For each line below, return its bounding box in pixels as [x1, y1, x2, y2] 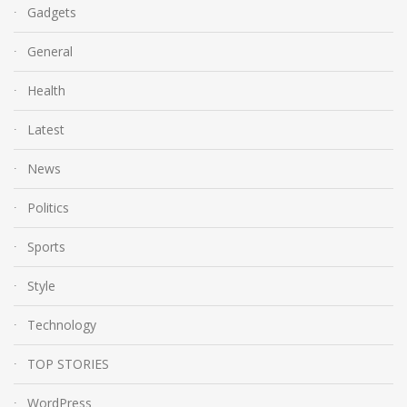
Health [27, 81, 65, 99]
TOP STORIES [27, 354, 109, 372]
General [27, 42, 73, 60]
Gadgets [27, 3, 76, 21]
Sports [27, 237, 65, 255]
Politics [27, 198, 69, 216]
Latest [27, 120, 65, 138]
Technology [27, 315, 96, 333]
